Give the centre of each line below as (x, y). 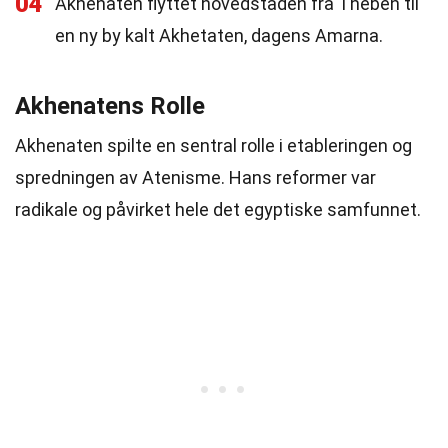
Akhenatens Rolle (110, 106)
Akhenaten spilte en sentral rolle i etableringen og (213, 145)
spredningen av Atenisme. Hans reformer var (195, 177)
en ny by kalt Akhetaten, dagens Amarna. (219, 35)
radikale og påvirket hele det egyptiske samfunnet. (218, 209)
